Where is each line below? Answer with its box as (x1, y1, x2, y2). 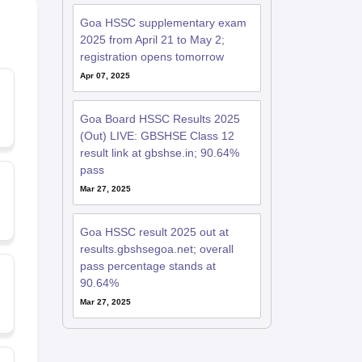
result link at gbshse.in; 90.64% (79, 146, 239, 159)
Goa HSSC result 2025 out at (79, 225, 229, 238)
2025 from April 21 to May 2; (79, 33, 225, 46)
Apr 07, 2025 (79, 71, 130, 80)
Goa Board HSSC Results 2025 (79, 112, 240, 125)
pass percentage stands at (79, 259, 216, 272)
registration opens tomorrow (79, 50, 224, 63)
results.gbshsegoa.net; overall (79, 242, 234, 255)
